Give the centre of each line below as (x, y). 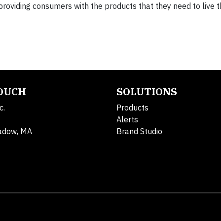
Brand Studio (139, 131)
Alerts (127, 119)
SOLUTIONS (147, 92)
